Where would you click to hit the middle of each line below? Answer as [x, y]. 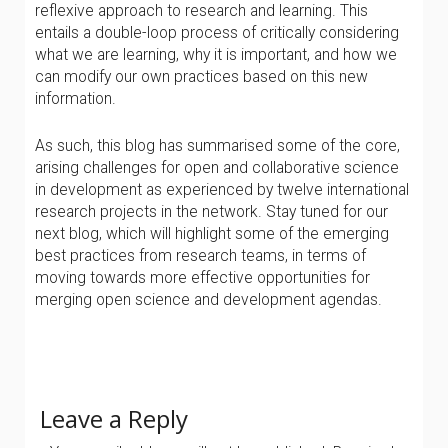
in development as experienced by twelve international [222, 189]
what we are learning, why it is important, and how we [216, 54]
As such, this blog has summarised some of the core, [217, 145]
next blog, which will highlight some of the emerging [212, 233]
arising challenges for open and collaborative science [217, 167]
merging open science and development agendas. [208, 299]
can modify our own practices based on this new [201, 76]
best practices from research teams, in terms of [200, 255]
